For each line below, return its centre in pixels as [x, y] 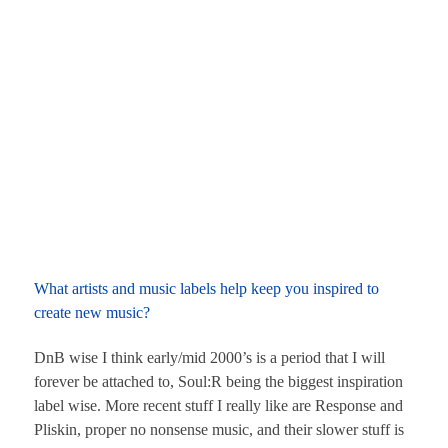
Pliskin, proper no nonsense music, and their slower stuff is [219, 429]
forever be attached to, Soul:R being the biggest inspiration [218, 381]
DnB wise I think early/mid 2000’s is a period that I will [209, 357]
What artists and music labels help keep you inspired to [206, 289]
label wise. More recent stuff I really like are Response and [218, 405]
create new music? [92, 313]
